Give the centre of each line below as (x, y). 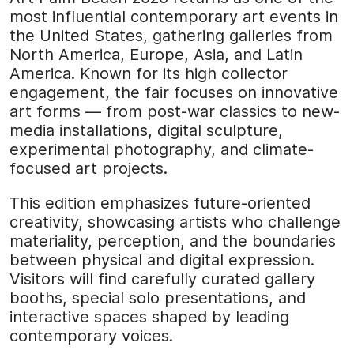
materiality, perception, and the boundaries (173, 241)
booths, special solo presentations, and (158, 298)
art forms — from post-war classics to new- (175, 112)
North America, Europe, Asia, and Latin (156, 55)
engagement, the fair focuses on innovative (174, 93)
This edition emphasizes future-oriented (160, 203)
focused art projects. (88, 169)
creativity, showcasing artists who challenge (175, 222)
